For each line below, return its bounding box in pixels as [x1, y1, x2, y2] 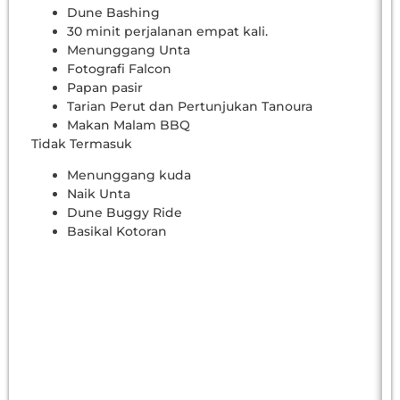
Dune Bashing [67, 4, 160, 21]
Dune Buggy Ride [67, 204, 182, 221]
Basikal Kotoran [67, 223, 167, 240]
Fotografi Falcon [67, 61, 171, 78]
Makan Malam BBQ [67, 117, 190, 134]
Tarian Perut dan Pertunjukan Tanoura [67, 98, 312, 115]
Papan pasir [67, 79, 143, 96]
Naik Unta [67, 186, 130, 203]
